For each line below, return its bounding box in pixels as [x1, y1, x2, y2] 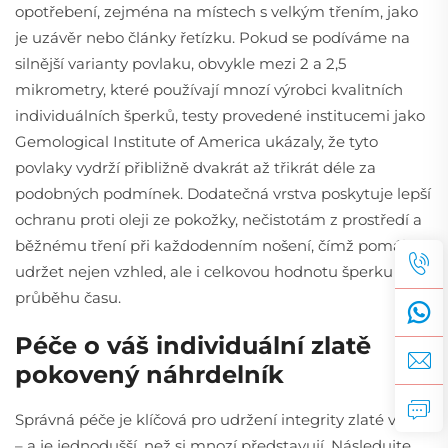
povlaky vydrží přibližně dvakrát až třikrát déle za [15, 157, 376, 177]
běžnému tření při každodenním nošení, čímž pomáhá [15, 235, 421, 255]
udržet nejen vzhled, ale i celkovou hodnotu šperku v [15, 261, 405, 281]
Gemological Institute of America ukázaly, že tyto [15, 131, 378, 151]
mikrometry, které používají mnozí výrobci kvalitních [15, 79, 403, 99]
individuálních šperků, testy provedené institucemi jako [15, 105, 425, 125]
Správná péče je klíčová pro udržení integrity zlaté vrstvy [15, 409, 431, 429]
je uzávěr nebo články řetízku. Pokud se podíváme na [15, 27, 410, 47]
